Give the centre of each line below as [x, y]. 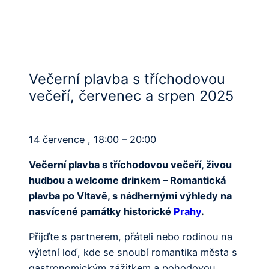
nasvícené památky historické [101, 212]
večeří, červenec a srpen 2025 [131, 95]
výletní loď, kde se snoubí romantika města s [133, 252]
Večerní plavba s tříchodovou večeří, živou [130, 165]
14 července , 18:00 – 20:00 [92, 139]
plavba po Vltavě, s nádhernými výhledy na [130, 196]
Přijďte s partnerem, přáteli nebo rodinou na [131, 237]
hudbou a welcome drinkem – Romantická [127, 180]
